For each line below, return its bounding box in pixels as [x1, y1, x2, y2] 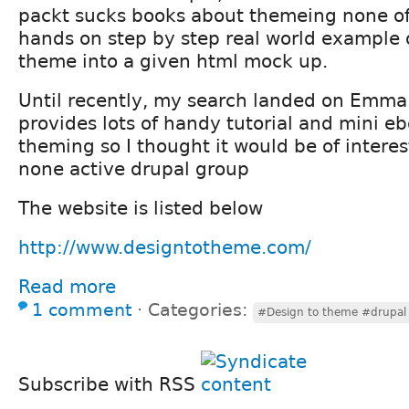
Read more [18, 275, 116, 298]
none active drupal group [18, 157, 249, 180]
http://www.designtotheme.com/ [18, 236, 311, 258]
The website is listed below [18, 196, 263, 219]
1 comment [32, 299, 131, 320]
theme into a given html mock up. [18, 49, 328, 72]
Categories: [148, 299, 253, 320]
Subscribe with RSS [18, 372, 201, 395]
